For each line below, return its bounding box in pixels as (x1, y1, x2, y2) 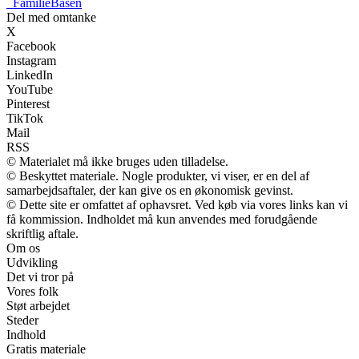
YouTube (6, 83, 53, 96)
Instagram (6, 54, 56, 67)
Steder (6, 313, 38, 327)
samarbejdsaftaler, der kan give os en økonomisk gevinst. (6, 184, 293, 197)
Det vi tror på (6, 270, 74, 284)
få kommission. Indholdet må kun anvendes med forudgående (6, 212, 317, 226)
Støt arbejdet (6, 299, 70, 313)
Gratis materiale (6, 342, 86, 356)
